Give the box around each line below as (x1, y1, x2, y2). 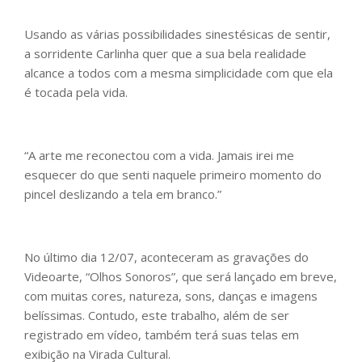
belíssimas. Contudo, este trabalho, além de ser (24, 307, 289, 324)
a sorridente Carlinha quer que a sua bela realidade (24, 45, 306, 62)
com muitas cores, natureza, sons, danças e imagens (24, 288, 318, 305)
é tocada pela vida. (24, 84, 141, 101)
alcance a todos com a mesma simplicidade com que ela (24, 65, 333, 82)
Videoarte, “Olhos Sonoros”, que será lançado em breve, (24, 268, 337, 285)
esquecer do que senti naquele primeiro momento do (24, 166, 322, 183)
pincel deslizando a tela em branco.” (24, 186, 221, 203)
